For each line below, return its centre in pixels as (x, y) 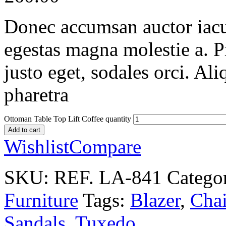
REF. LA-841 (108, 177)
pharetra (36, 94)
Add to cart (24, 130)
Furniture (41, 200)
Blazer (155, 200)
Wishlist (37, 146)
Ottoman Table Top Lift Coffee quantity (68, 119)
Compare (105, 146)
